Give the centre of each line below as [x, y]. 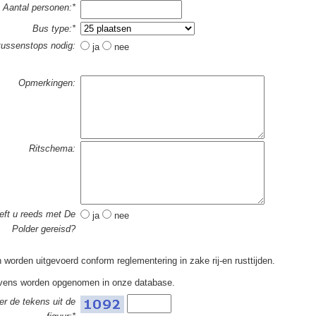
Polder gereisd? [43, 229]
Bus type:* [54, 29]
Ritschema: [52, 148]
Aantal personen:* [39, 7]
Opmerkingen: [47, 83]
